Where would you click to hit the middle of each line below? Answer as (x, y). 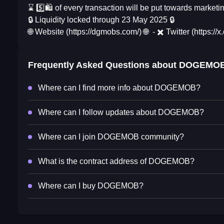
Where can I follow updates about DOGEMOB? (121, 112)
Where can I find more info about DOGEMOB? (119, 88)
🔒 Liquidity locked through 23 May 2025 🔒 (101, 20)
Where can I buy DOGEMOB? (91, 186)
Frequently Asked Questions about (103, 65)
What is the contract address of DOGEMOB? (116, 161)
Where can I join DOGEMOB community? (111, 137)
